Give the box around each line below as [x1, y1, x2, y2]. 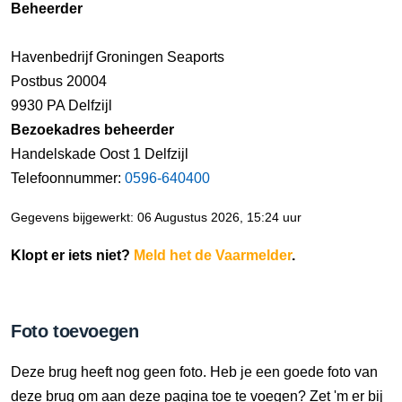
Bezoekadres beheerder [11, 122, 174, 137]
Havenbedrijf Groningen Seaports [11, 49, 224, 65]
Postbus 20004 [11, 74, 107, 89]
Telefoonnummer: [11, 170, 125, 186]
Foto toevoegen [11, 321, 139, 341]
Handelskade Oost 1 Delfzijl [11, 146, 188, 162]
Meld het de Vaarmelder [134, 248, 292, 263]
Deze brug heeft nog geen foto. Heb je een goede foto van [11, 364, 378, 380]
